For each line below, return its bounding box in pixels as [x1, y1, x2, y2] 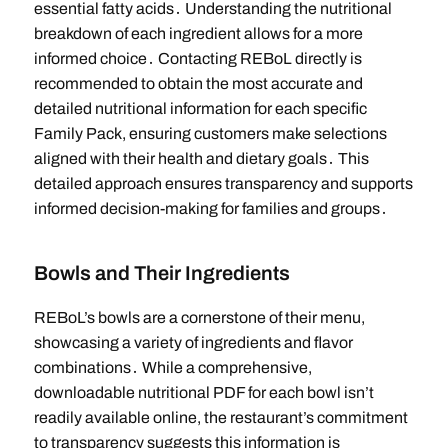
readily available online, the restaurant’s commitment [33, 409, 408, 427]
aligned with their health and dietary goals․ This [33, 150, 369, 168]
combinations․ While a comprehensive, [33, 359, 312, 377]
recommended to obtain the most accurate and [33, 75, 363, 93]
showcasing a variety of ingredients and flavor [33, 334, 353, 352]
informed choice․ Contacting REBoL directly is [33, 50, 362, 68]
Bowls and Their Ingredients [33, 262, 290, 285]
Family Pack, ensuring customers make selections [33, 125, 387, 143]
